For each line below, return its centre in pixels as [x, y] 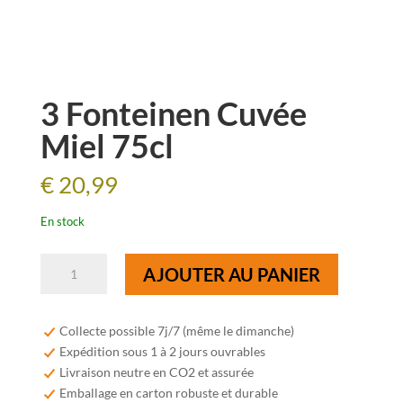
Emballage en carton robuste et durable [168, 393]
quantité [63, 264]
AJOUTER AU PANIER [231, 275]
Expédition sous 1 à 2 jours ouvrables [162, 352]
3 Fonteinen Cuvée [173, 114]
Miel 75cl [107, 146]
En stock [62, 222]
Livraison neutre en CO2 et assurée [156, 372]
